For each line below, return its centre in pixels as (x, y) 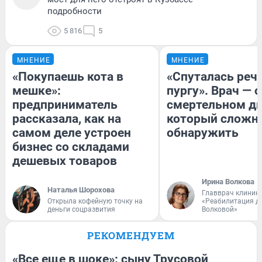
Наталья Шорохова (81, 190)
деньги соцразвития (81, 210)
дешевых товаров (65, 161)
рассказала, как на (67, 119)
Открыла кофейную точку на (95, 201)
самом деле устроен (72, 133)
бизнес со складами (71, 147)
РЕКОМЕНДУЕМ (131, 236)
